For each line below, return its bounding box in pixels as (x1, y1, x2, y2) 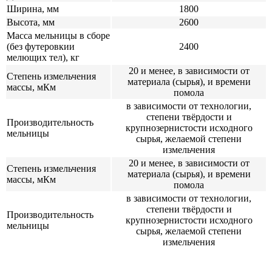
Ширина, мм (7, 3, 59, 14)
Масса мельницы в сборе (7, 30, 110, 41)
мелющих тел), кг (7, 52, 80, 63)
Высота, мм (7, 16, 55, 27)
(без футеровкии (7, 41, 75, 52)
